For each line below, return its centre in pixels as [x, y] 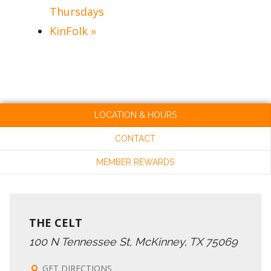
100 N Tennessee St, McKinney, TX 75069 [133, 241]
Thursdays [77, 11]
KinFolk [70, 31]
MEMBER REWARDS [135, 162]
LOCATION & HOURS [135, 115]
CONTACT [135, 138]
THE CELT [56, 222]
